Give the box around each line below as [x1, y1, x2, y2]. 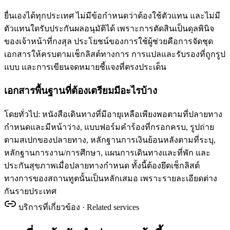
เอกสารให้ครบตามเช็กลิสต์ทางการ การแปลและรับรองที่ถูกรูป [4, 50, 225, 59]
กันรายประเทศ [4, 186, 56, 196]
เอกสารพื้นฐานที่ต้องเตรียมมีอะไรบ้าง [4, 85, 157, 96]
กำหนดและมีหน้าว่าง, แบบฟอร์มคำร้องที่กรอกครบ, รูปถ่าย [4, 122, 214, 131]
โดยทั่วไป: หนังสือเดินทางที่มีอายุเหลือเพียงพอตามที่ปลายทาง [4, 109, 222, 119]
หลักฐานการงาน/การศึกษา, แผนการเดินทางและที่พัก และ [4, 148, 210, 157]
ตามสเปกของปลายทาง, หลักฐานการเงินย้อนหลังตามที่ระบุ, [4, 135, 216, 144]
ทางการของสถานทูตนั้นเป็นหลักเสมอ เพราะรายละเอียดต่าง [4, 174, 217, 183]
